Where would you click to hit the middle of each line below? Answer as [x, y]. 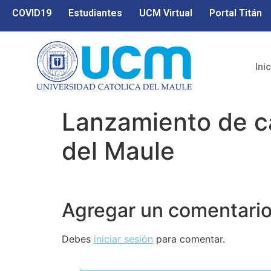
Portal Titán [236, 13]
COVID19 [32, 13]
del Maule [118, 151]
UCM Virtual [166, 13]
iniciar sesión [123, 239]
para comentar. [189, 239]
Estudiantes [95, 13]
